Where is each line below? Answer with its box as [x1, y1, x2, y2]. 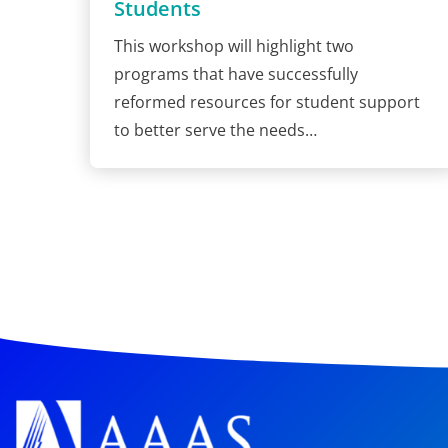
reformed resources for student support [114, 90, 420, 113]
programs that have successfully [114, 62, 358, 85]
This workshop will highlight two [114, 34, 354, 57]
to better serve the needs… [114, 118, 317, 141]
